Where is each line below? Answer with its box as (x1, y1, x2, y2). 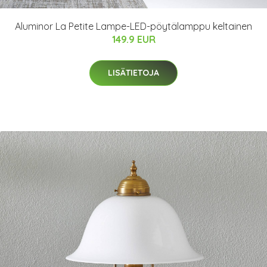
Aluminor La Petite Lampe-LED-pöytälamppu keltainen (15, 20, 252, 32)
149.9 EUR (111, 33, 156, 45)
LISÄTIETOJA (108, 67, 159, 78)
